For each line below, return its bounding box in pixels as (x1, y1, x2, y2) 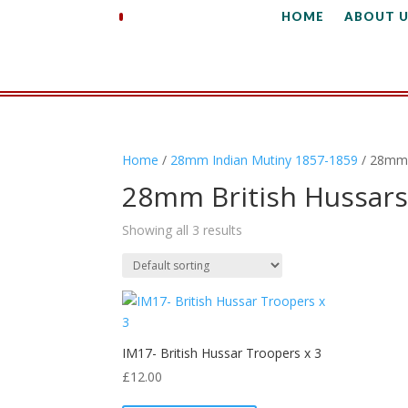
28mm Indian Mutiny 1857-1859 (170, 151, 359, 168)
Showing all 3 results (122, 221, 243, 239)
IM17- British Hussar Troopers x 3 (122, 344, 322, 362)
